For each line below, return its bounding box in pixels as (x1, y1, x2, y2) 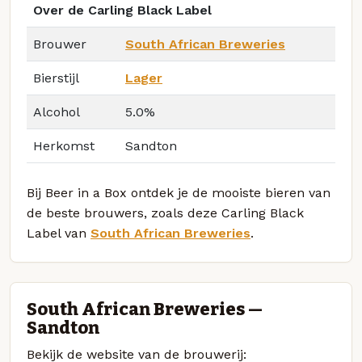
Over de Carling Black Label (33, 2, 212, 19)
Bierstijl (33, 70, 79, 86)
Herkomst (33, 138, 95, 154)
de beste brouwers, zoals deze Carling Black (27, 205, 304, 221)
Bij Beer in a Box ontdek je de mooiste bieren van (27, 185, 330, 201)
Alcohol (33, 104, 80, 120)
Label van (27, 225, 90, 242)
